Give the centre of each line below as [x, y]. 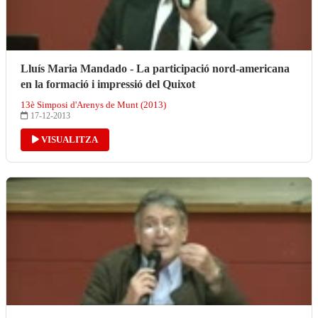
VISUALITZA [68, 139]
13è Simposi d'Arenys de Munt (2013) [93, 104]
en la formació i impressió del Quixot [108, 84]
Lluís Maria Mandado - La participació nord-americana [155, 68]
